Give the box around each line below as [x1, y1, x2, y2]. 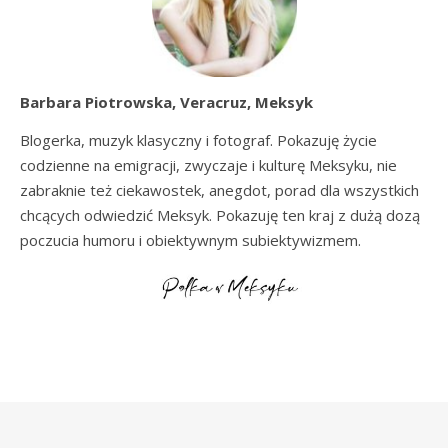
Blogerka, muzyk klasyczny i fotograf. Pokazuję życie [20, 130, 377, 150]
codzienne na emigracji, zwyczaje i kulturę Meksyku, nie [20, 155, 397, 175]
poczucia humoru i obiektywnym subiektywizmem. [20, 230, 361, 250]
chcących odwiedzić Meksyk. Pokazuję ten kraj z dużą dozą [20, 205, 420, 225]
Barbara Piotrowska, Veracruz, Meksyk [20, 92, 313, 112]
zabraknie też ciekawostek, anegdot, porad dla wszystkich [20, 180, 419, 200]
